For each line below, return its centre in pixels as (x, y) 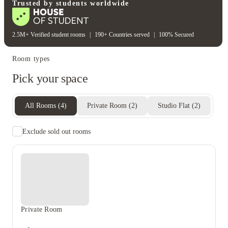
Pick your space (50, 78)
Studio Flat (174, 106)
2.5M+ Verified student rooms (49, 35)
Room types (31, 59)
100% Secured (176, 35)
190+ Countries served (122, 35)
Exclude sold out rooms (56, 131)
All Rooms (40, 106)
